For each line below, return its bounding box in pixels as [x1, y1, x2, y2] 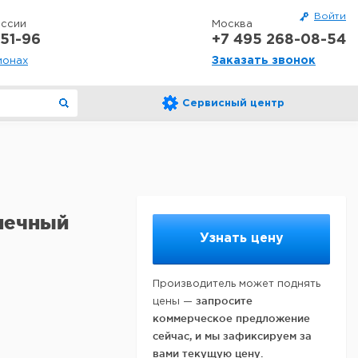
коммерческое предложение [153, 312, 310, 324]
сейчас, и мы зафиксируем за [153, 330, 312, 341]
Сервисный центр [182, 99, 284, 108]
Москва [212, 20, 253, 29]
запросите [196, 295, 253, 306]
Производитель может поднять [153, 280, 320, 288]
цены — [153, 297, 196, 306]
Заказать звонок [212, 56, 316, 66]
